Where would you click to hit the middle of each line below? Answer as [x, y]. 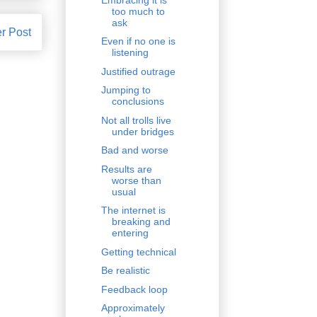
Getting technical [138, 252]
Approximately [133, 308]
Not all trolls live [136, 120]
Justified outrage [138, 71]
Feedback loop [134, 289]
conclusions [138, 102]
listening [130, 53]
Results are [126, 169]
